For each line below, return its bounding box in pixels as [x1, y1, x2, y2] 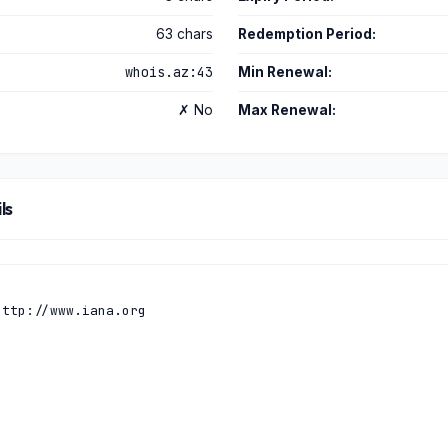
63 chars [156, 26, 213, 42]
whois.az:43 [125, 63, 213, 81]
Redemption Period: [237, 26, 376, 42]
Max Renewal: [237, 102, 336, 118]
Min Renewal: [237, 64, 332, 80]
